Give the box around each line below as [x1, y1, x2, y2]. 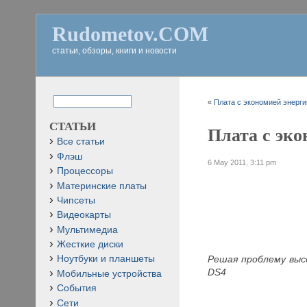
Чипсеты [57, 195, 95, 206]
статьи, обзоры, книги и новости [52, 46, 177, 56]
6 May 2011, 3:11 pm [208, 158, 277, 167]
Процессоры [57, 166, 113, 177]
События [57, 283, 97, 294]
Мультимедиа [57, 224, 118, 235]
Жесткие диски [57, 239, 123, 249]
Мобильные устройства [57, 268, 162, 279]
